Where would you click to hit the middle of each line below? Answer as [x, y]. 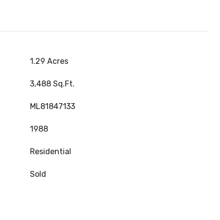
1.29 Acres [49, 61]
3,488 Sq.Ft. [52, 84]
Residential [51, 151]
